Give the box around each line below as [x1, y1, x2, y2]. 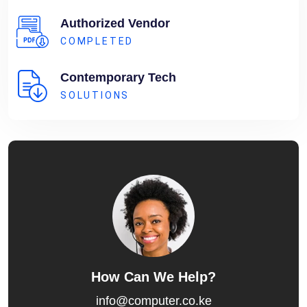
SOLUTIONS [60, 89, 130, 101]
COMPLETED [60, 35, 134, 47]
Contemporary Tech [60, 70, 176, 84]
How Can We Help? [91, 269, 216, 284]
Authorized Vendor [60, 16, 170, 30]
